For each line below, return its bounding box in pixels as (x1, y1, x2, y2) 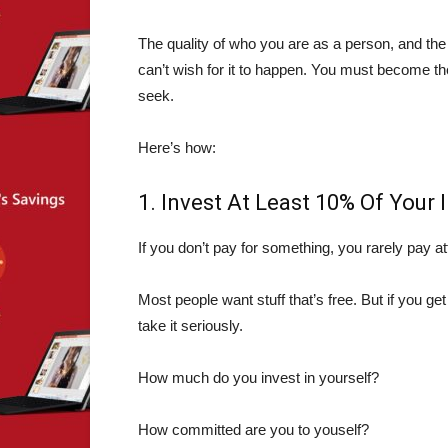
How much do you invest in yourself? (138, 369, 379, 386)
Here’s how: (138, 139, 216, 156)
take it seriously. (138, 317, 243, 334)
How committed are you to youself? (138, 421, 369, 438)
